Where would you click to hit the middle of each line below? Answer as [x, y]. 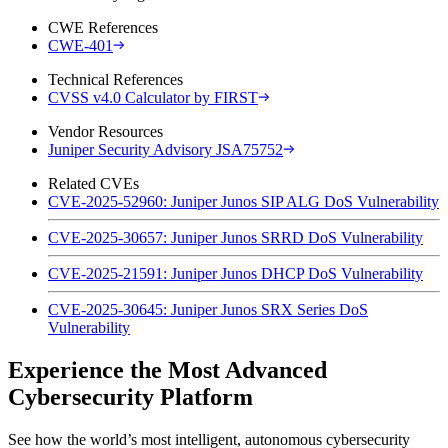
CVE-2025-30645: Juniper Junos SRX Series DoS [208, 309]
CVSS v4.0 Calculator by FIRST [153, 97]
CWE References [103, 27]
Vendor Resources [105, 131]
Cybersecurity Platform [130, 396]
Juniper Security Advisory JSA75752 [165, 149]
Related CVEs [93, 183]
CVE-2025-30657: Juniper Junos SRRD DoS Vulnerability [235, 237]
